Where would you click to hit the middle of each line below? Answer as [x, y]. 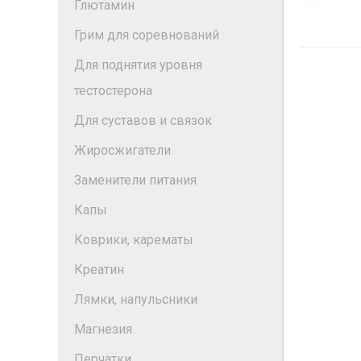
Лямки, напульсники [136, 299]
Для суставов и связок [143, 120]
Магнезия [103, 329]
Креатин [99, 270]
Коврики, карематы [134, 240]
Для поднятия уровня [138, 65]
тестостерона [113, 91]
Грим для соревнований [147, 35]
